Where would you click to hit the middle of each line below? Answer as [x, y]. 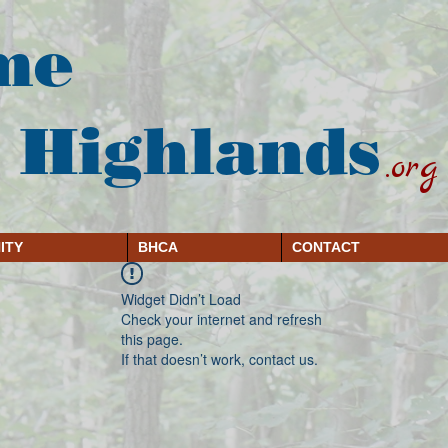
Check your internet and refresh [221, 319]
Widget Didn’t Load [181, 299]
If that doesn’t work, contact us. [219, 359]
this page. [152, 339]
